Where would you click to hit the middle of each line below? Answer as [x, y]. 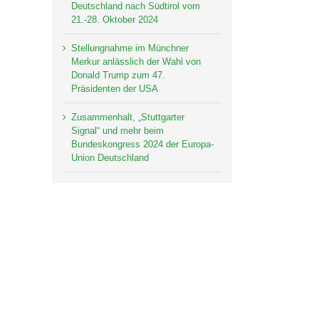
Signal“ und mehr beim [117, 131]
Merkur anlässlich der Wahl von [136, 62]
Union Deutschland [110, 158]
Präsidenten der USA [115, 89]
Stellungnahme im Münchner [130, 48]
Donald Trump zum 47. [118, 75]
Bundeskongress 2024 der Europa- [142, 145]
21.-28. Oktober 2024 [115, 20]
